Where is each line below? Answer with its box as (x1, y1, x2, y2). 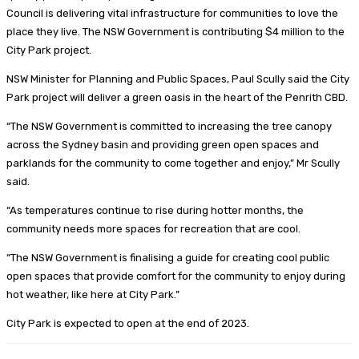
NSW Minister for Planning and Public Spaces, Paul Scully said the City (6, 72, 349, 85)
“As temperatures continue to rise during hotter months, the (6, 204, 304, 216)
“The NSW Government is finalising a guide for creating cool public (6, 251, 329, 264)
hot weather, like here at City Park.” (6, 288, 179, 301)
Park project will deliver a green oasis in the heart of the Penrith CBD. (6, 91, 348, 103)
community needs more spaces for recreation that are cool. (6, 222, 301, 235)
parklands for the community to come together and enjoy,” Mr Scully (6, 156, 340, 169)
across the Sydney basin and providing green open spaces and (6, 138, 319, 151)
